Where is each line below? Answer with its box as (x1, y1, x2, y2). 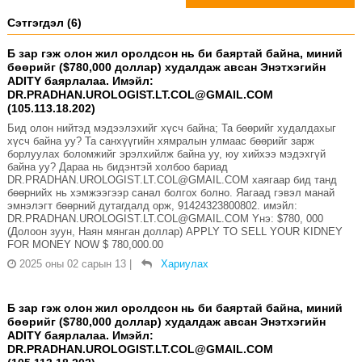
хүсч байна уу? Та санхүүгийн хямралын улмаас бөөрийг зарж (6, 135, 314, 148)
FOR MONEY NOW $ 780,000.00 (6, 238, 163, 251)
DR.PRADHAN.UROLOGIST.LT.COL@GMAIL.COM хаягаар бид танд (6, 174, 337, 187)
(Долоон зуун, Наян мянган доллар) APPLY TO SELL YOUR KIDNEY (6, 225, 343, 238)
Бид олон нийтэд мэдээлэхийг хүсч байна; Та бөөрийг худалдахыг (6, 122, 336, 135)
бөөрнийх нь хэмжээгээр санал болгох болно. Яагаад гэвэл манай (6, 187, 335, 200)
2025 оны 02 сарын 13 (19, 258, 126, 271)
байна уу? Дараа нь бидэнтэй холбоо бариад (6, 161, 228, 174)
